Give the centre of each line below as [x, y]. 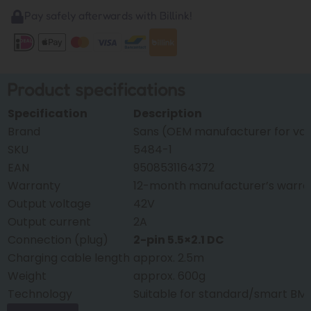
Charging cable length [69, 258]
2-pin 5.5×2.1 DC [179, 239]
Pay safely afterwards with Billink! [108, 15]
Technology [40, 294]
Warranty [34, 185]
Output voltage [49, 203]
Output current [49, 221]
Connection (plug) [58, 239]
